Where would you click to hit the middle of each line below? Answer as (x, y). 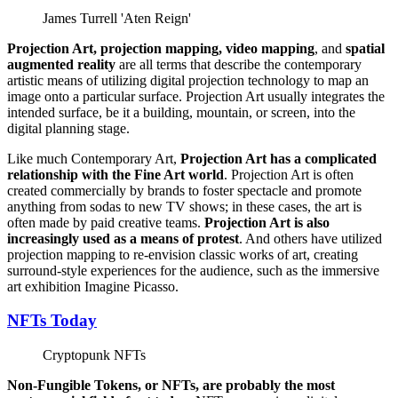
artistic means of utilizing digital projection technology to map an (188, 80)
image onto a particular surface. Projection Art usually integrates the (196, 96)
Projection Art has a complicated (279, 158)
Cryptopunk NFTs (94, 355)
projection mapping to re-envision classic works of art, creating (183, 254)
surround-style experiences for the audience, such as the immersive (193, 270)
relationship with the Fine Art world (115, 174)
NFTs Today (52, 321)
